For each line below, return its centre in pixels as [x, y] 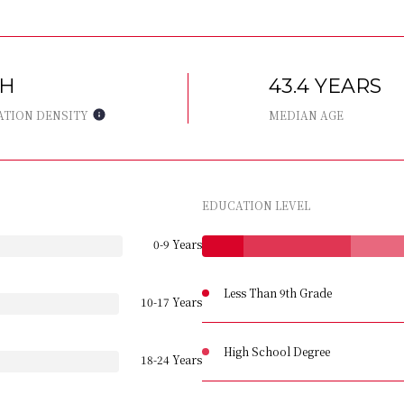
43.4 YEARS [326, 86]
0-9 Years [178, 244]
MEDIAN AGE [307, 115]
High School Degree [277, 351]
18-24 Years [171, 359]
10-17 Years [171, 302]
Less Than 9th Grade [278, 293]
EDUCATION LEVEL [256, 205]
